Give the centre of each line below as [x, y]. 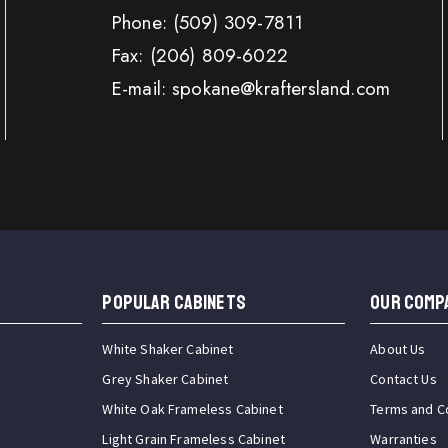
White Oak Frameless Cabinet [192, 409]
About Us [398, 349]
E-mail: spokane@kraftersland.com [250, 89]
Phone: [141, 23]
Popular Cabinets [174, 303]
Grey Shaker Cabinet [165, 379]
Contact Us [403, 379]
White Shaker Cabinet [168, 349]
